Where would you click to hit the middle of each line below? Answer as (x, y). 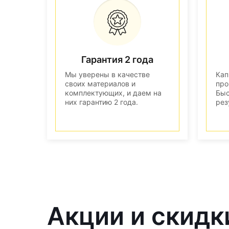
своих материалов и (100, 83)
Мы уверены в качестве (107, 74)
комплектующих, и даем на (113, 93)
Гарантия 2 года (117, 59)
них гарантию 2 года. (101, 102)
